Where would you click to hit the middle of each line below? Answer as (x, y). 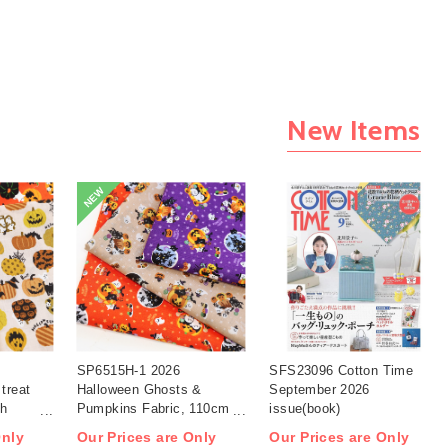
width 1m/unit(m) (127, 428)
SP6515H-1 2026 (128, 371)
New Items (354, 130)
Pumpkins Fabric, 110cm (153, 409)
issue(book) (305, 409)
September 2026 (319, 390)
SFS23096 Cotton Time (341, 371)
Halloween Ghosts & (139, 390)
